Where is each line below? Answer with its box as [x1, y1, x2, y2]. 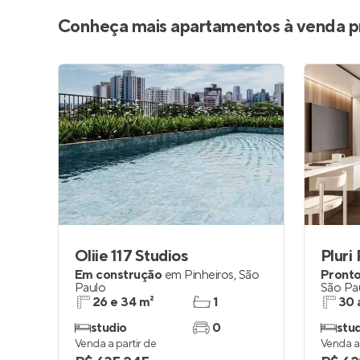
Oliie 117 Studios [75, 246, 188, 267]
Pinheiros [184, 267, 234, 283]
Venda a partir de [75, 337, 157, 351]
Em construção [75, 267, 162, 283]
